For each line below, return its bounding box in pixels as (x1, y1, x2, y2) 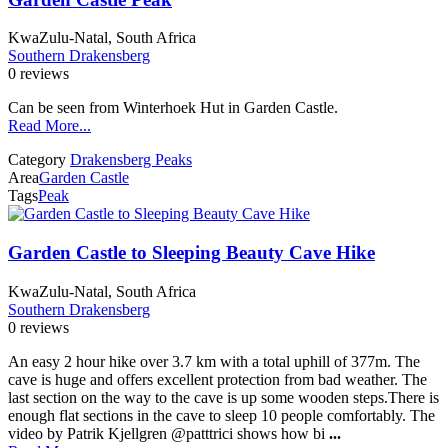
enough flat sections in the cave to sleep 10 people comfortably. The (8, 406, 435, 424)
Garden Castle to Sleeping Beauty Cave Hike (8, 242, 375, 264)
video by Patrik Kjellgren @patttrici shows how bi (8, 424, 329, 442)
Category (8, 151, 66, 169)
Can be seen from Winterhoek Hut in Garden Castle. (8, 99, 338, 117)
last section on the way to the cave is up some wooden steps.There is (8, 388, 439, 406)
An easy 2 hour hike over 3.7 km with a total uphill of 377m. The (8, 352, 420, 370)
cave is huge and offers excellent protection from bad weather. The (8, 370, 427, 388)
